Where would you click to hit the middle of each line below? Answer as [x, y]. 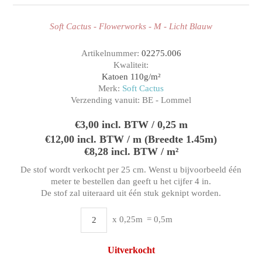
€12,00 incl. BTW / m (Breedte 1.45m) [131, 139]
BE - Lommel [167, 100]
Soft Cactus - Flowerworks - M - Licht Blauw [131, 26]
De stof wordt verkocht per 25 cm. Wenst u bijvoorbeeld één [131, 169]
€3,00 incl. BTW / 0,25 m [131, 124]
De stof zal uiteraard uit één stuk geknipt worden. [131, 193]
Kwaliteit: [131, 65]
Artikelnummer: [111, 53]
